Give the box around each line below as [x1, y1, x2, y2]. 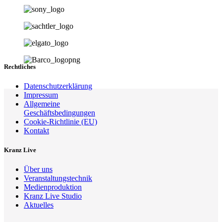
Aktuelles [24, 201, 54, 210]
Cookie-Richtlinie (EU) [24, 117, 97, 126]
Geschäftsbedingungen [24, 108, 95, 117]
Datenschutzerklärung [24, 81, 92, 90]
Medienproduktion [24, 183, 82, 192]
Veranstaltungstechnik [24, 174, 92, 183]
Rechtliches [4, 62, 36, 70]
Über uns [24, 165, 53, 174]
